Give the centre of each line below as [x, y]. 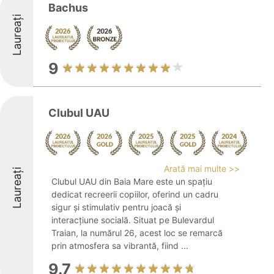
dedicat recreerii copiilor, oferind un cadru [135, 194]
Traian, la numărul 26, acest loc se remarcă [137, 233]
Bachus [68, 8]
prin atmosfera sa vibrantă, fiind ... [120, 246]
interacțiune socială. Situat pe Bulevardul [133, 220]
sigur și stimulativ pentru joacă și [116, 207]
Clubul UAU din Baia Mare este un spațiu [132, 181]
